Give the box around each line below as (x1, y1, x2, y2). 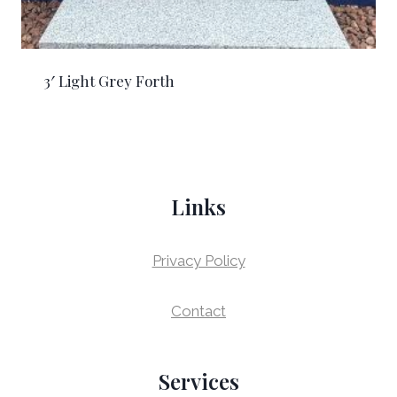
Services (158, 366, 239, 395)
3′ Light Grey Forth (43, 70, 175, 90)
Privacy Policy (152, 251, 245, 269)
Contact (171, 301, 226, 320)
